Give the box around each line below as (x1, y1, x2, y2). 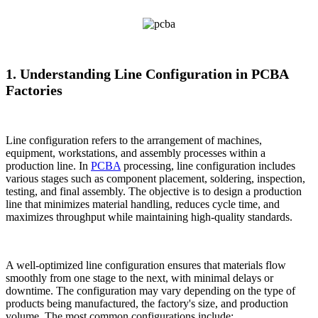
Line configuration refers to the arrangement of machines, (6, 134, 262, 147)
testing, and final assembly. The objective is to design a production (6, 185, 302, 198)
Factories (6, 82, 62, 99)
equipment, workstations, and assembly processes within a (6, 147, 265, 160)
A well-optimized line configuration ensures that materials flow (6, 259, 286, 272)
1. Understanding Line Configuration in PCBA (6, 66, 288, 82)
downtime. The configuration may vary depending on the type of (6, 285, 295, 297)
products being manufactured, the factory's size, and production (6, 297, 288, 310)
